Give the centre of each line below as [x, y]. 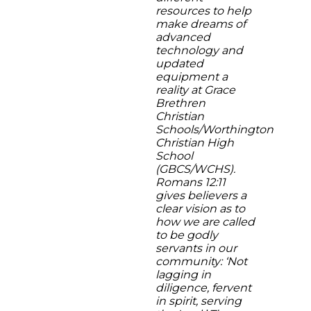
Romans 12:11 [191, 182]
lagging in [183, 275]
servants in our [196, 248]
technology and [199, 50]
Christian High [195, 143]
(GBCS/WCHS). [195, 169]
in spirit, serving [199, 301]
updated [179, 64]
